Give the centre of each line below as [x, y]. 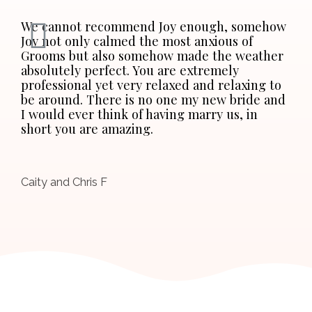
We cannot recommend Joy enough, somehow [154, 26]
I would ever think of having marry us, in [139, 114]
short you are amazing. [87, 129]
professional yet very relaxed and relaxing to [151, 85]
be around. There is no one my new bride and [153, 100]
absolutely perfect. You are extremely [130, 70]
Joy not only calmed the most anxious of [137, 41]
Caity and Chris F [64, 182]
